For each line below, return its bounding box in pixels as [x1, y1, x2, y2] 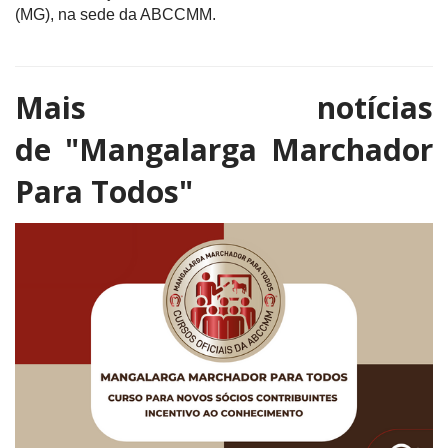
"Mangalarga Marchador [65, 129, 433, 170]
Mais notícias [15, 87, 433, 128]
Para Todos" [15, 171, 193, 212]
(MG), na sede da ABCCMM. [15, 6, 216, 23]
